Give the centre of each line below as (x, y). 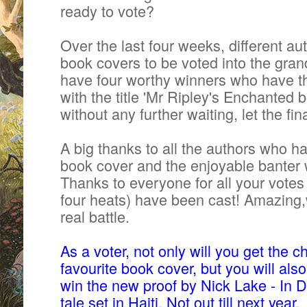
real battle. (95, 216)
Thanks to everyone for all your (164, 182)
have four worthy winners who (159, 79)
